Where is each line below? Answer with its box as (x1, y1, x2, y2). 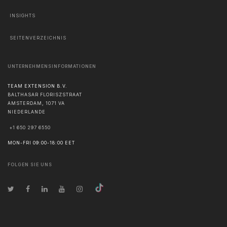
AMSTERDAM (8, 101, 42, 106)
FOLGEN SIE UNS (8, 162, 52, 167)
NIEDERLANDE (8, 109, 46, 115)
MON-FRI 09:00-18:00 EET (8, 140, 75, 146)
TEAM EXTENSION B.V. (8, 84, 67, 89)
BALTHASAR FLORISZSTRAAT (8, 92, 82, 98)
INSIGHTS (10, 13, 35, 18)
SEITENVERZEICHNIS (10, 35, 66, 41)
